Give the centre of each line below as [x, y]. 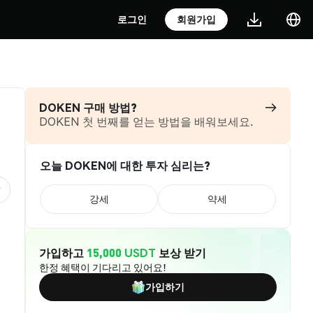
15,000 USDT [121, 253]
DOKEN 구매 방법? [88, 107]
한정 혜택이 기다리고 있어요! [103, 267]
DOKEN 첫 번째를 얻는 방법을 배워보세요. [146, 121]
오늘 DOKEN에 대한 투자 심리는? [125, 165]
